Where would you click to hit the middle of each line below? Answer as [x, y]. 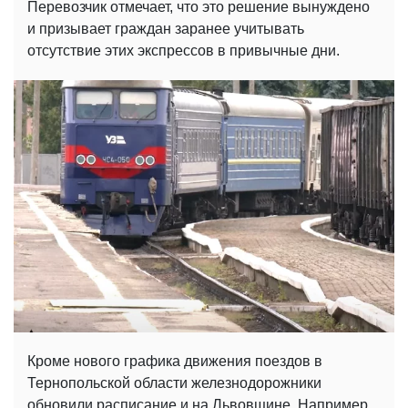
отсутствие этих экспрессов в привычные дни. [184, 51]
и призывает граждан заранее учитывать [166, 29]
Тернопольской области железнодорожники [174, 382]
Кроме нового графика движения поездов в [175, 361]
